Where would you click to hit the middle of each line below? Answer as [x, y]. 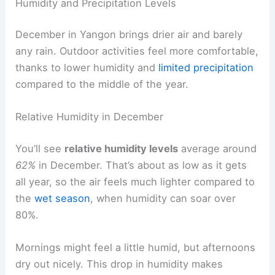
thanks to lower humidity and [87, 68]
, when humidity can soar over [163, 198]
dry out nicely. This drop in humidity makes [119, 264]
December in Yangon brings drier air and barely [129, 35]
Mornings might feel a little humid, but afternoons [136, 248]
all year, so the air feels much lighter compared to [135, 181]
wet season [63, 198]
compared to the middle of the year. [102, 84]
